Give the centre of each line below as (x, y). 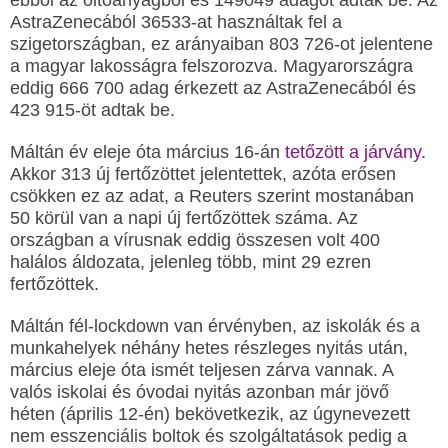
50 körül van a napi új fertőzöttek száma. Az (184, 218)
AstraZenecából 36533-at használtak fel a (176, 22)
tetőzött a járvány (353, 152)
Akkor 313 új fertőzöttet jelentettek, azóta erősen (203, 174)
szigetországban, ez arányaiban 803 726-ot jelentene (221, 44)
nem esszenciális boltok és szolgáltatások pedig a (208, 436)
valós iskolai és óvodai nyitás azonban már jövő (199, 392)
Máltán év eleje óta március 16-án (147, 152)
